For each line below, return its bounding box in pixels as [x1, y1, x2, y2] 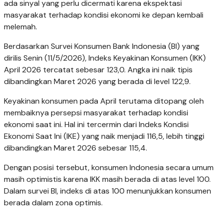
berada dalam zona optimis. [4, 197, 103, 208]
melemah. [4, 22, 37, 32]
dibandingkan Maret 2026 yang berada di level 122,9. [4, 76, 191, 87]
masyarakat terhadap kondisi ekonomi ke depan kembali [4, 10, 203, 21]
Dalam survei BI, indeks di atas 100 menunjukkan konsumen [4, 186, 211, 197]
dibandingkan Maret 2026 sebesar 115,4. [4, 143, 147, 153]
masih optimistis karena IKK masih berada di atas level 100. [4, 174, 211, 185]
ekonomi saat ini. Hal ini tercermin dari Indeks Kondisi [4, 119, 189, 130]
